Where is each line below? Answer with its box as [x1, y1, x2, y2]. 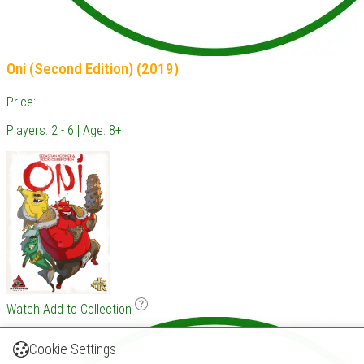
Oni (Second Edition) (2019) [6, 59, 179, 79]
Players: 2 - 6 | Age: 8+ [6, 122, 122, 138]
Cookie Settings [29, 341, 116, 357]
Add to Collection [43, 301, 135, 317]
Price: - [6, 93, 42, 110]
